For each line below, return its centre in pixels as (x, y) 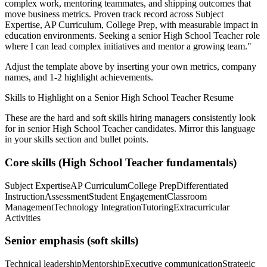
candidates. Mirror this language (194, 129)
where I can (27, 46)
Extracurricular (201, 207)
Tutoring (157, 207)
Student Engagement (128, 196)
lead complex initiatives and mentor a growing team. (149, 46)
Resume (217, 98)
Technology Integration (97, 207)
